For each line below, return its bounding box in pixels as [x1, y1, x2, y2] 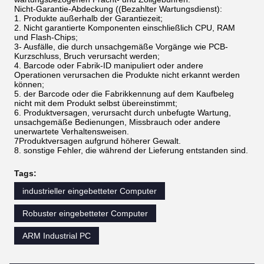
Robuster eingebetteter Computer [22, 209, 148, 219]
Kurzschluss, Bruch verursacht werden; [14, 51, 160, 61]
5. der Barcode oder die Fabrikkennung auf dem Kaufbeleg [14, 89, 234, 99]
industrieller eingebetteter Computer [22, 186, 157, 196]
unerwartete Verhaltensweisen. [14, 127, 129, 137]
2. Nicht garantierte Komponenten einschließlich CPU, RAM [14, 23, 235, 33]
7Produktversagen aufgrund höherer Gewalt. [14, 136, 181, 146]
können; [14, 80, 44, 90]
